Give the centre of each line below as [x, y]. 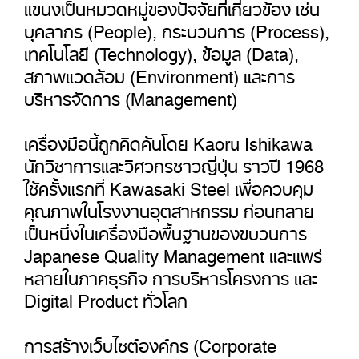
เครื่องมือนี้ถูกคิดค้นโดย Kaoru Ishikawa [168, 139]
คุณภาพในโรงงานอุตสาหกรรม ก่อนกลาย [169, 207]
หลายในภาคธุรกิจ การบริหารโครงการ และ [171, 274]
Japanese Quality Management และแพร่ [173, 252]
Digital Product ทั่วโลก [106, 296]
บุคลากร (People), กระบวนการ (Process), [177, 27]
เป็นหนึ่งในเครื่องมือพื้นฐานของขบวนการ [165, 229]
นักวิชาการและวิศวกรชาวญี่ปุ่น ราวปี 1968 [174, 162]
